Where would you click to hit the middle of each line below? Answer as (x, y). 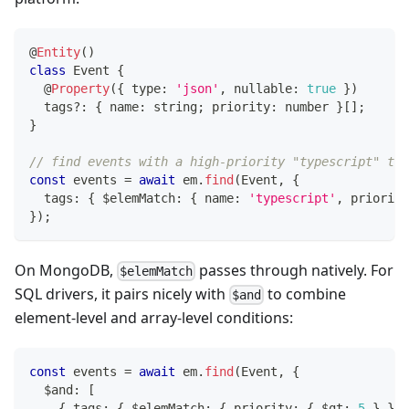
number (307, 106)
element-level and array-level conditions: (154, 318)
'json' (197, 88)
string (175, 106)
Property (80, 88)
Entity (58, 52)
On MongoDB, (66, 270)
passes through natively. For (295, 270)
